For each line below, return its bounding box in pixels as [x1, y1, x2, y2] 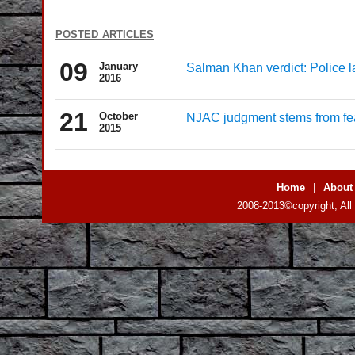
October [99, 109, 138, 122]
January [99, 59, 138, 72]
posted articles [55, 24, 154, 41]
